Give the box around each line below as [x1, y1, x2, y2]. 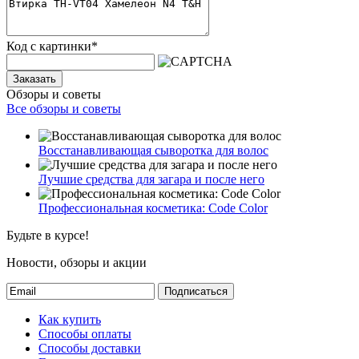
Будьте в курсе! [6, 228, 89, 242]
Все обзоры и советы [6, 101, 121, 115]
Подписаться [164, 284, 228, 297]
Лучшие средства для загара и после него [38, 171, 264, 186]
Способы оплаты [38, 326, 131, 341]
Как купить [38, 312, 101, 326]
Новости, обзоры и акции [6, 255, 147, 269]
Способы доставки [38, 341, 141, 355]
